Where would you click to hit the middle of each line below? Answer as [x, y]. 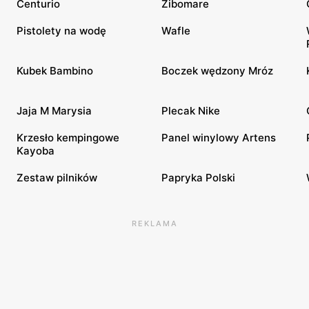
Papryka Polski [198, 177]
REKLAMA [154, 223]
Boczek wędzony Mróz [217, 70]
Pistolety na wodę [61, 30]
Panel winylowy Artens [219, 137]
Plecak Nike [191, 110]
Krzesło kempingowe [68, 137]
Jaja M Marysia [54, 110]
